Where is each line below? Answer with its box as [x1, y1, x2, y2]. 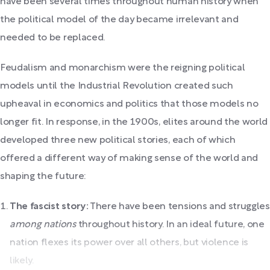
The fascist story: [10, 202, 89, 211]
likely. [10, 256, 34, 265]
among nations [10, 220, 78, 229]
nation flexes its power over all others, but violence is [10, 238, 249, 247]
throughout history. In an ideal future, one [78, 220, 265, 229]
